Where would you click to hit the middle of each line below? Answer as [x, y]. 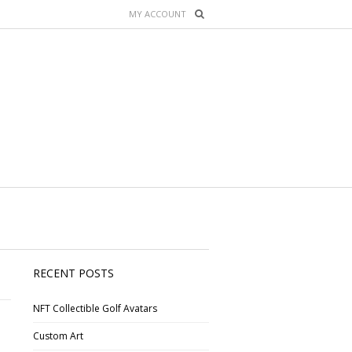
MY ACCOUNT [157, 14]
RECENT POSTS [74, 273]
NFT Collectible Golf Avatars [95, 309]
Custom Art [59, 336]
